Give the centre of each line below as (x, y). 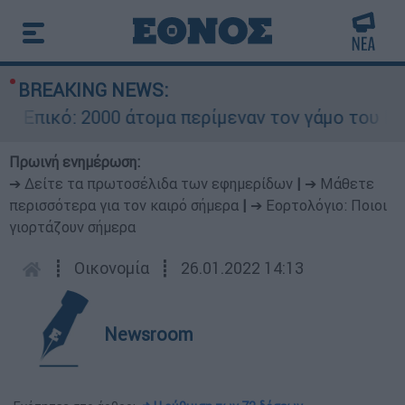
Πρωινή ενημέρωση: (75, 162)
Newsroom (149, 334)
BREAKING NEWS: (93, 90)
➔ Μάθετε (339, 184)
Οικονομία (112, 268)
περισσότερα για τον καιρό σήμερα (124, 205)
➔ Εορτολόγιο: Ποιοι (319, 205)
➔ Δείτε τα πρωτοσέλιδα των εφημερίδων (151, 184)
